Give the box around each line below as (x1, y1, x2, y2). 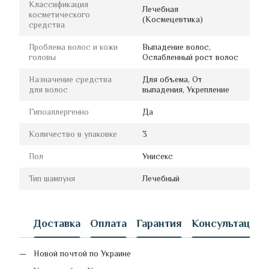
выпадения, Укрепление (142, 85, 229, 95)
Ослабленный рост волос (142, 52, 238, 62)
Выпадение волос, (142, 42, 211, 52)
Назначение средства (29, 74, 112, 85)
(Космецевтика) (142, 14, 203, 25)
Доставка (34, 217, 80, 229)
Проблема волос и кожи (29, 42, 118, 52)
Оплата (90, 217, 127, 229)
